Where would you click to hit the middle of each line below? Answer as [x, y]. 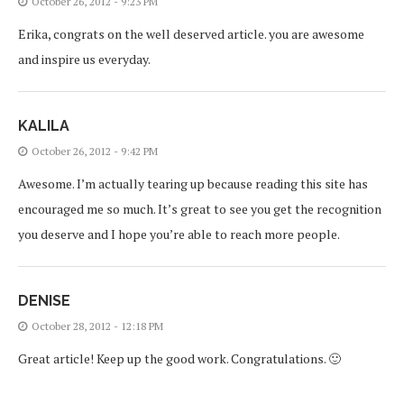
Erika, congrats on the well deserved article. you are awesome [191, 33]
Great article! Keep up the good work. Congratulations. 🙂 [179, 358]
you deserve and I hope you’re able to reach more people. [179, 234]
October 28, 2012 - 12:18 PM [97, 326]
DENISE [44, 300]
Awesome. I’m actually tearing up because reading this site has [193, 183]
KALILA [44, 125]
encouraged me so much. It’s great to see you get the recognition [200, 208]
